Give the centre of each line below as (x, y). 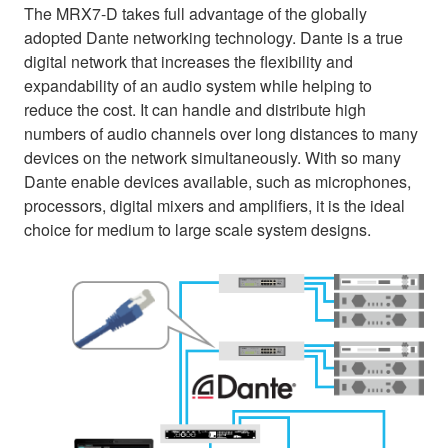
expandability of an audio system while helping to (198, 86)
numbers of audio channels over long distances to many (221, 134)
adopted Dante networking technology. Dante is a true (213, 38)
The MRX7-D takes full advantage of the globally (195, 14)
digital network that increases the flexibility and (188, 62)
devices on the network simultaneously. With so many (212, 158)
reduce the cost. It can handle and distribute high (195, 110)
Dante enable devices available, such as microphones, (217, 182)
